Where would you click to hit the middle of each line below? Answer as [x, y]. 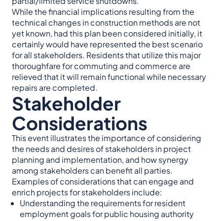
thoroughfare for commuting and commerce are [101, 66]
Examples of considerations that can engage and [103, 182]
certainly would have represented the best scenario [107, 44]
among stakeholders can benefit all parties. [92, 171]
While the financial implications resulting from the [103, 12]
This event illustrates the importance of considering [107, 138]
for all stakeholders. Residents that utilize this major [106, 55]
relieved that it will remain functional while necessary [109, 77]
